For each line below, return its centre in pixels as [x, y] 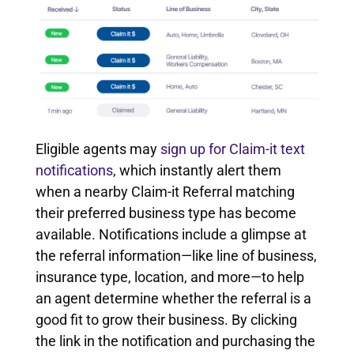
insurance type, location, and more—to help [169, 277]
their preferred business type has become [166, 213]
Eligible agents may [98, 149]
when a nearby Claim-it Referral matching [165, 191]
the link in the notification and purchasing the [175, 341]
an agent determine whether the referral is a [173, 298]
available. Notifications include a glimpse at [171, 234]
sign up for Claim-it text [232, 149]
